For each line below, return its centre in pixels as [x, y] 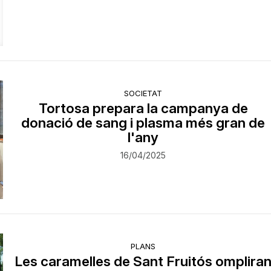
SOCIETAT [143, 93]
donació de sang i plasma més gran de [143, 122]
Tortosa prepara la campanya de [143, 108]
